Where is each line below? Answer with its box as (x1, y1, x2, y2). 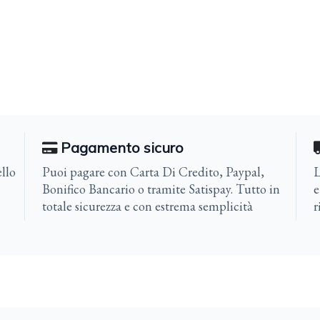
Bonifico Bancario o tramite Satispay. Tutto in (42, 180, 280, 197)
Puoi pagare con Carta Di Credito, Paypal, (42, 163, 264, 180)
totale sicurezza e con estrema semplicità (42, 197, 253, 214)
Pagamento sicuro (61, 138, 184, 156)
